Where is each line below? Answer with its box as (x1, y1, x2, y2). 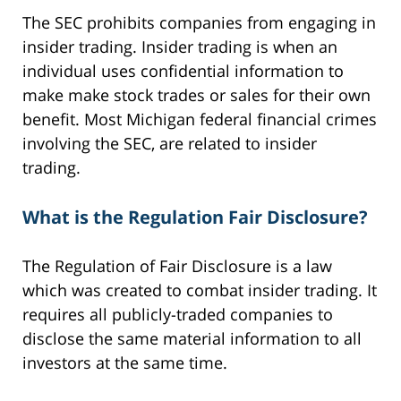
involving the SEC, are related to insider (22, 132, 317, 155)
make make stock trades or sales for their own (22, 84, 371, 107)
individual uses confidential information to (22, 60, 344, 82)
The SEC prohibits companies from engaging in (22, 12, 376, 34)
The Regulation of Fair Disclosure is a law (22, 255, 332, 277)
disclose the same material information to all (22, 328, 362, 350)
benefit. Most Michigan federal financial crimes (22, 108, 377, 131)
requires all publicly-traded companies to (22, 303, 333, 326)
